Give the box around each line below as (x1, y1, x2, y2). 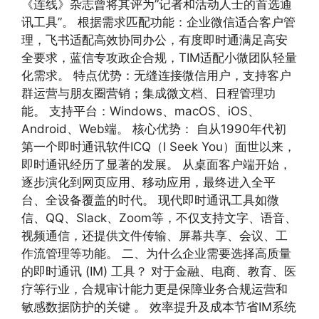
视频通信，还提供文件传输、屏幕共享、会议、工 (21, 229, 288, 243)
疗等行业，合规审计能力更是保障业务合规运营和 (21, 282, 288, 296)
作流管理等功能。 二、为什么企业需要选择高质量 (21, 246, 291, 261)
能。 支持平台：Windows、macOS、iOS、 (21, 104, 260, 118)
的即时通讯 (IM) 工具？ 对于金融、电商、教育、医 (21, 264, 296, 278)
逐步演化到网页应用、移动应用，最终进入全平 (21, 175, 276, 189)
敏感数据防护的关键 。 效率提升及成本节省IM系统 (21, 300, 296, 314)
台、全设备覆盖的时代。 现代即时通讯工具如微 (21, 193, 279, 207)
